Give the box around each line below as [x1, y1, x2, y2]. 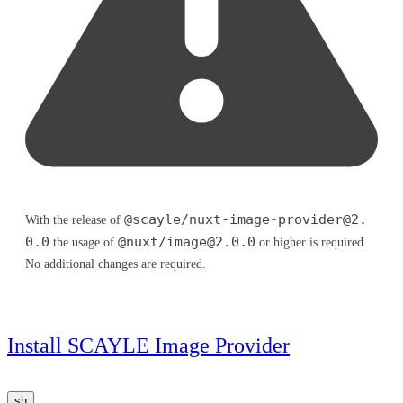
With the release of [25, 212, 124, 227]
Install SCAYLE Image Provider [7, 333, 290, 357]
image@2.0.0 [166, 233, 255, 250]
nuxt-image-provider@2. [189, 210, 367, 228]
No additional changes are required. [25, 256, 206, 271]
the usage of [49, 235, 118, 249]
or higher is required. [255, 235, 367, 249]
